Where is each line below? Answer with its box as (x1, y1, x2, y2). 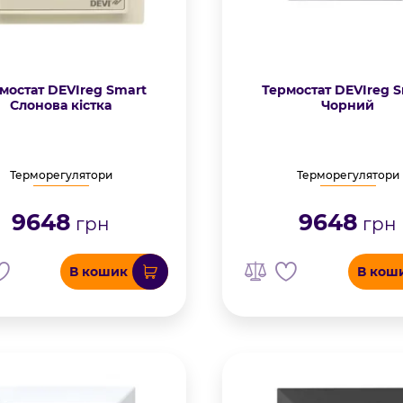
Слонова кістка (10, 97, 112, 114)
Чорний (321, 97, 375, 114)
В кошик (69, 263, 129, 280)
